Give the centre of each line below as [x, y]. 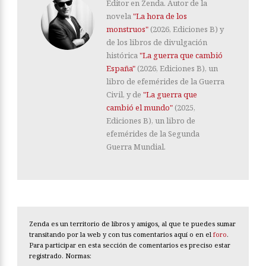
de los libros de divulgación [157, 42]
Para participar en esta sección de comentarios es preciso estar [130, 245]
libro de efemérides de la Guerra [165, 81]
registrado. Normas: [60, 255]
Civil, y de [125, 94]
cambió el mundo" [140, 107]
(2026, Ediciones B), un [177, 68]
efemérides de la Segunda [153, 133]
